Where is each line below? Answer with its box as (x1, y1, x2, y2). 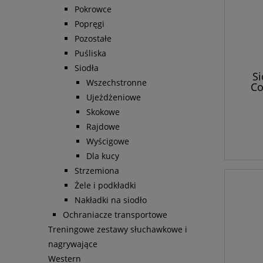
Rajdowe (86, 121, 120, 133)
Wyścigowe (86, 136, 129, 147)
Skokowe (86, 106, 120, 118)
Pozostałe (75, 33, 112, 45)
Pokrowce (75, 4, 112, 15)
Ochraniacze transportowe (63, 209, 167, 221)
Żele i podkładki (75, 180, 136, 191)
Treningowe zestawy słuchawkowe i (48, 224, 187, 235)
